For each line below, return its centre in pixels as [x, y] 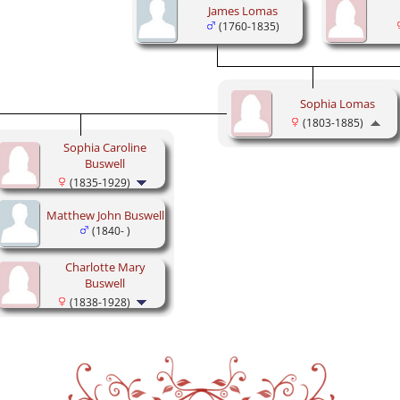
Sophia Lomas [337, 103]
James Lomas [242, 10]
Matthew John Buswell [105, 215]
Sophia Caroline [105, 147]
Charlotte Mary [105, 267]
